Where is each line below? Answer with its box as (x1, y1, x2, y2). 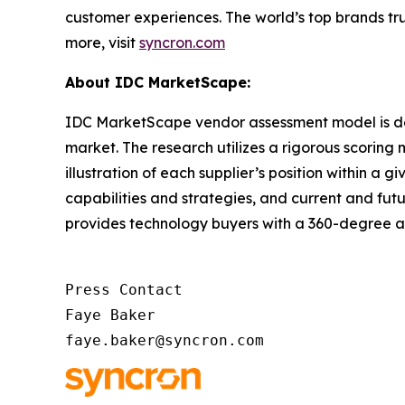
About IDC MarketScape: (65, 73, 250, 92)
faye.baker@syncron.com (65, 332, 264, 350)
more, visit (65, 33, 139, 52)
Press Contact (65, 281, 183, 299)
